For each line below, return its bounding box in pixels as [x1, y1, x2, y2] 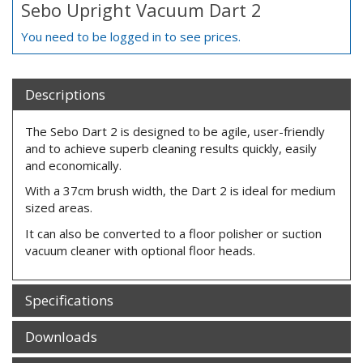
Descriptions [25, 84, 105, 104]
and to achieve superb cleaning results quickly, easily [25, 139, 317, 156]
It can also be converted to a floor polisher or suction [25, 224, 322, 241]
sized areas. [25, 199, 92, 216]
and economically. [25, 156, 122, 173]
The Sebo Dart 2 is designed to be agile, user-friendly [25, 122, 325, 139]
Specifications [25, 291, 113, 310]
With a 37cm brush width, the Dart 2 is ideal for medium [25, 182, 335, 199]
